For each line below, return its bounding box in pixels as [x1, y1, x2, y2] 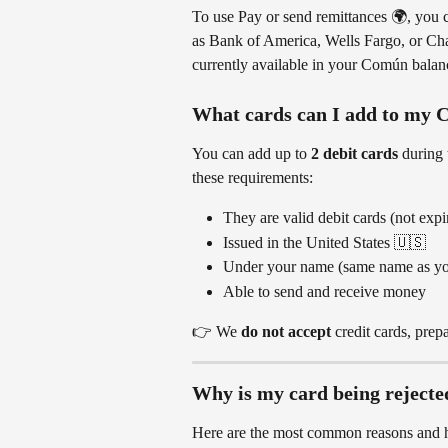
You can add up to [192, 145, 311, 163]
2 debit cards [311, 145, 398, 163]
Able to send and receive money [223, 282, 426, 300]
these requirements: [192, 169, 313, 187]
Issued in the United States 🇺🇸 [223, 233, 426, 251]
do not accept [241, 323, 331, 341]
